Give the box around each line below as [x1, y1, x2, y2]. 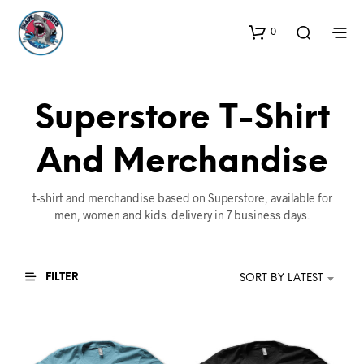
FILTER [43, 271, 79, 283]
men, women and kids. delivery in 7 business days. [54, 208, 310, 222]
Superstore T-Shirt [34, 102, 330, 136]
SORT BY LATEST [240, 272, 323, 284]
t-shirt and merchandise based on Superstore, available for [32, 191, 332, 205]
